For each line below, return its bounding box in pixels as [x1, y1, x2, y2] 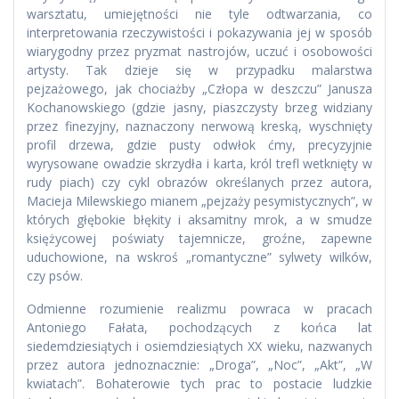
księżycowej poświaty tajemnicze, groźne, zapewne [27, 230, 372, 248]
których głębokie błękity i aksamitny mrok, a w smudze [27, 211, 372, 229]
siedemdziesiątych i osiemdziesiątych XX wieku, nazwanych [27, 338, 372, 355]
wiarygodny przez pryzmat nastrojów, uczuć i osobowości [27, 43, 372, 61]
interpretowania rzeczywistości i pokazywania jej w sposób [27, 24, 372, 42]
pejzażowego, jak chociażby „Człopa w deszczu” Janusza [27, 80, 372, 98]
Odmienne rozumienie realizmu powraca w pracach [27, 300, 372, 318]
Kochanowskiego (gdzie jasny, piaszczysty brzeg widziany [27, 99, 372, 117]
